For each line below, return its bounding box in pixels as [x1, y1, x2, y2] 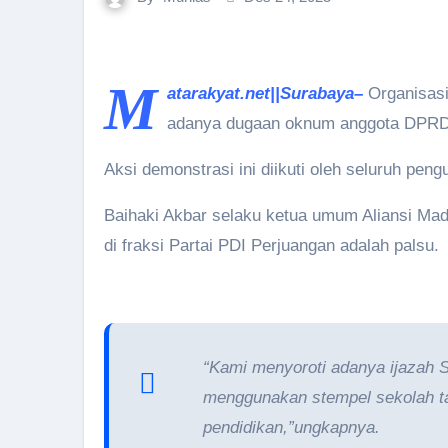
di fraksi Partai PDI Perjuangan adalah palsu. [104, 236, 439, 255]
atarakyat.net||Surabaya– [167, 84, 363, 103]
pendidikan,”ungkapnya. [203, 418, 380, 437]
